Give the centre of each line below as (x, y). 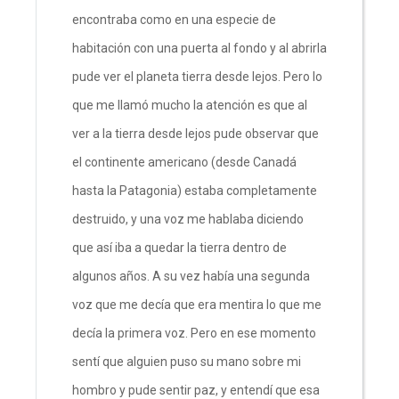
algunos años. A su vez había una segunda (191, 276)
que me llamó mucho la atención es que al (190, 105)
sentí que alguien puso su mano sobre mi (187, 361)
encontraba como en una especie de (174, 19)
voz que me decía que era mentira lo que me (197, 304)
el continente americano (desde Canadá (184, 162)
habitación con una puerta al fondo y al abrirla (199, 48)
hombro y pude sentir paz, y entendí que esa (196, 390)
